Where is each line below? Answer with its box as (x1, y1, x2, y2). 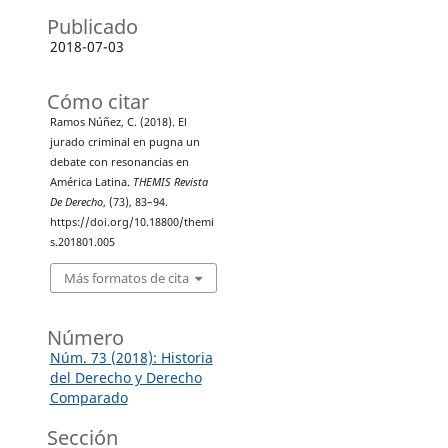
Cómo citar (46, 88, 149, 116)
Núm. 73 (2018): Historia (49, 347, 213, 367)
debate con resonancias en (49, 155, 189, 170)
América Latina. (49, 175, 133, 190)
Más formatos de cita (63, 268, 189, 287)
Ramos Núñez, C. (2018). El (49, 115, 187, 130)
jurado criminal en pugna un (49, 135, 200, 150)
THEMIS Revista (132, 175, 208, 190)
